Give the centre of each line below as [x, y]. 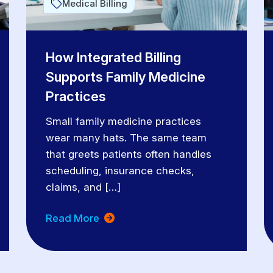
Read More [73, 218]
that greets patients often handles [128, 154]
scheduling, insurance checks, [120, 171]
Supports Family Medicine [125, 77]
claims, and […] [83, 187]
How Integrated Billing [113, 58]
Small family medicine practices [123, 122]
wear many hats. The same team [126, 138]
